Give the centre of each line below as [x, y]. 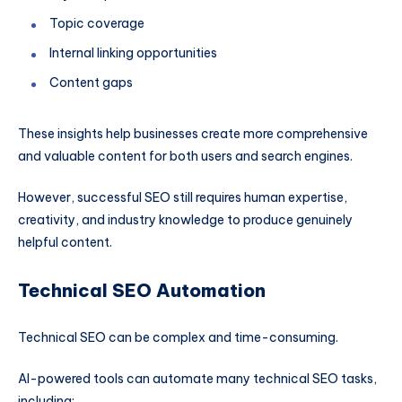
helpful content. [65, 243]
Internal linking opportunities [133, 53]
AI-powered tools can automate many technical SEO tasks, [197, 378]
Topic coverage [97, 24]
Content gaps [91, 83]
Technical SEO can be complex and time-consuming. [178, 338]
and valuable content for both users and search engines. [185, 157]
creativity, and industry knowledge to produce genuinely [185, 220]
